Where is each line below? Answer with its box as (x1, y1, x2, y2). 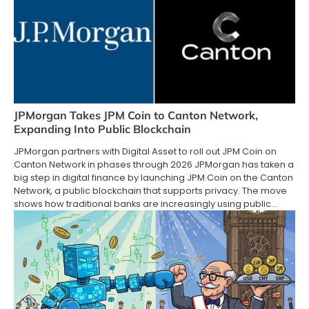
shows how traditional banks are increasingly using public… (14, 197, 277, 211)
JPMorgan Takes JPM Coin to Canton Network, (14, 108, 258, 123)
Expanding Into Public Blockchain (14, 122, 191, 137)
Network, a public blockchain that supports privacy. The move (14, 184, 287, 198)
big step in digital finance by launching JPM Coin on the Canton (14, 171, 293, 185)
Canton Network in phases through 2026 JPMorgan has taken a (14, 158, 294, 172)
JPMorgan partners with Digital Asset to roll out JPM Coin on (14, 145, 277, 159)
